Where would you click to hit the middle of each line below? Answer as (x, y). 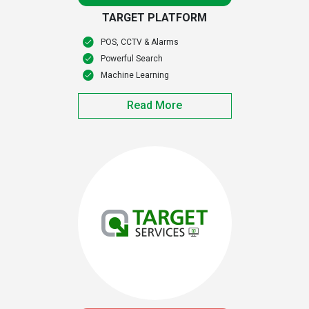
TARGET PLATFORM (154, 18)
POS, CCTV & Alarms (139, 42)
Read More (154, 106)
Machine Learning (134, 76)
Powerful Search (131, 59)
